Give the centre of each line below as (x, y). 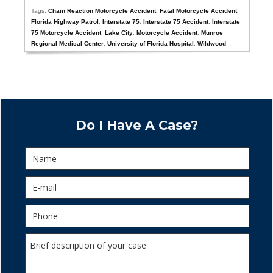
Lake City (119, 33)
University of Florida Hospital (151, 44)
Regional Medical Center (68, 44)
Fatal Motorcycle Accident (199, 11)
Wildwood (212, 44)
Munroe (212, 33)
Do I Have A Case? (136, 125)
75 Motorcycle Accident (66, 33)
